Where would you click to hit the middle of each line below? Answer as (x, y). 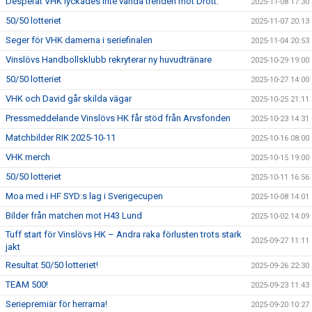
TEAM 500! (27, 284)
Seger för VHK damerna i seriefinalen (79, 40)
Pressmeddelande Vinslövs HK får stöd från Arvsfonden (118, 118)
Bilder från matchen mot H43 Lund (74, 216)
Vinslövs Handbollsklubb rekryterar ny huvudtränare (109, 60)
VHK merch (28, 157)
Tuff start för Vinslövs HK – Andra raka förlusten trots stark (124, 234)
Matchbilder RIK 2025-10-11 (61, 138)
